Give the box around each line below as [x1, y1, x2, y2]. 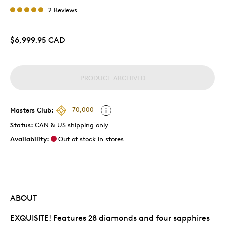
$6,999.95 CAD [10, 35, 65, 45]
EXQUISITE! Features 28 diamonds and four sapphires [10, 213, 210, 223]
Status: [10, 120, 35, 129]
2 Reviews [48, 5, 77, 14]
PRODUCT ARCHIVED [80, 73, 145, 82]
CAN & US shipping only [35, 120, 108, 129]
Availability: [10, 134, 49, 143]
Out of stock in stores [58, 134, 124, 143]
